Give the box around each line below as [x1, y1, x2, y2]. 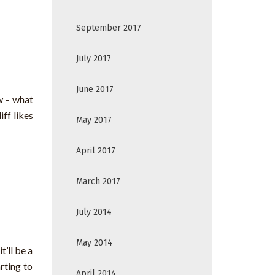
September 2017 [76, 23, 141, 34]
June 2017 [76, 84, 114, 95]
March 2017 [76, 176, 120, 187]
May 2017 [76, 115, 112, 126]
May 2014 [76, 238, 112, 249]
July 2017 [76, 53, 111, 64]
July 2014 [76, 207, 112, 218]
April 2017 [76, 145, 115, 157]
